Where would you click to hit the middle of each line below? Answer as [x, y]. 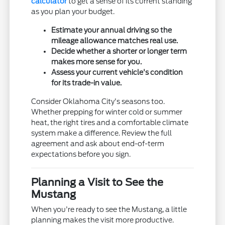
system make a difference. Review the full [102, 133]
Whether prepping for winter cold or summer [107, 112]
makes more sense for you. [97, 62]
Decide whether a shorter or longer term [119, 51]
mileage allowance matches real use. [115, 41]
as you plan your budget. [73, 12]
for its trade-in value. [87, 83]
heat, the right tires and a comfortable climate [110, 123]
